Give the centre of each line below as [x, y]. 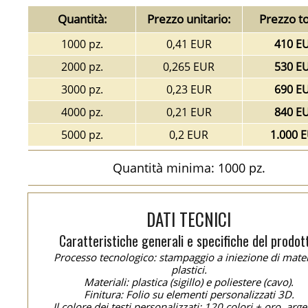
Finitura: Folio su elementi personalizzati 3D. [189, 294]
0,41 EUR [189, 44]
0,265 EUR [189, 67]
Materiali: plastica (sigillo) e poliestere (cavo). [189, 282]
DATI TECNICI [189, 219]
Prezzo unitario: [189, 19]
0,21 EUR [189, 112]
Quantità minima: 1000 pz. [189, 168]
